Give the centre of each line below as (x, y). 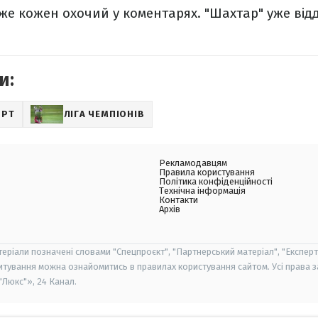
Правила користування (207, 172)
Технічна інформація (202, 190)
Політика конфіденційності (216, 181)
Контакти (179, 199)
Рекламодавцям (193, 163)
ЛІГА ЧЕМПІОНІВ (104, 114)
